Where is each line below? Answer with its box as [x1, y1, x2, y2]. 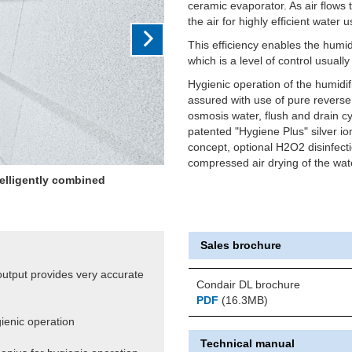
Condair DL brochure [196, 277, 300, 291]
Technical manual [200, 336, 295, 350]
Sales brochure [200, 238, 281, 251]
